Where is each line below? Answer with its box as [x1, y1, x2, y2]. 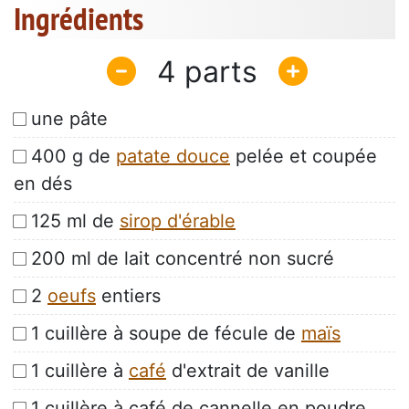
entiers [96, 285, 161, 308]
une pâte [31, 108, 108, 131]
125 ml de [31, 210, 120, 233]
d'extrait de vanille [166, 360, 330, 383]
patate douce [116, 145, 230, 168]
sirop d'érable [120, 210, 236, 233]
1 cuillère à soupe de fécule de [31, 322, 301, 345]
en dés [14, 173, 72, 195]
